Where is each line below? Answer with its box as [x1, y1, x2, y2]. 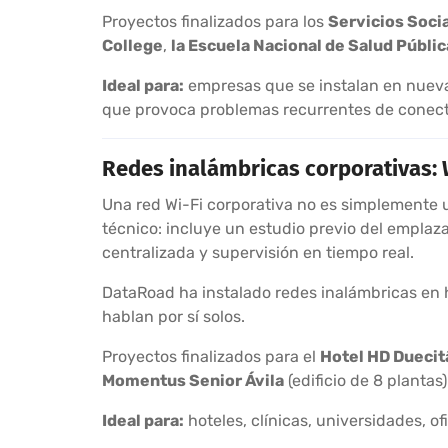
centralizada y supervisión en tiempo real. [102, 242, 414, 262]
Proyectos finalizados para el [102, 346, 320, 366]
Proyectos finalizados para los [102, 11, 328, 31]
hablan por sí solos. [102, 306, 245, 326]
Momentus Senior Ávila [102, 370, 284, 390]
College [102, 35, 163, 55]
